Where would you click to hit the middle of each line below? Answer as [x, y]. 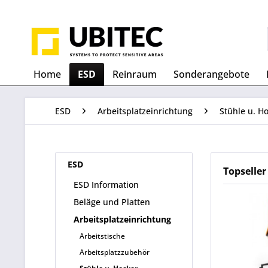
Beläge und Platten [112, 202]
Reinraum [135, 74]
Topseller [245, 171]
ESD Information [106, 185]
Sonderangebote [211, 74]
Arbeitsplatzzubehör [115, 252]
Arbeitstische [102, 236]
